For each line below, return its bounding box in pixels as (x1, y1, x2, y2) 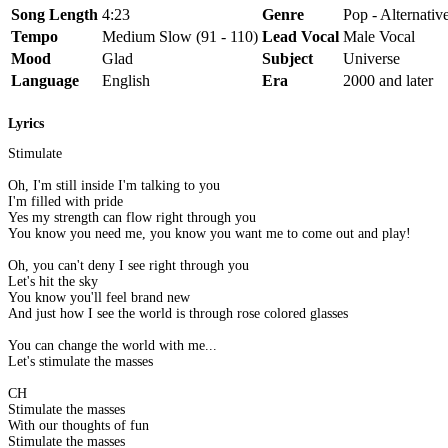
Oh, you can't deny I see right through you (8, 258, 249, 274)
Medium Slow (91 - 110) (102, 27, 258, 45)
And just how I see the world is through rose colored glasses (8, 306, 348, 322)
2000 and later (343, 71, 433, 89)
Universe (343, 49, 400, 67)
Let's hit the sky (8, 274, 98, 290)
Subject (262, 49, 313, 67)
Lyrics (8, 116, 44, 132)
